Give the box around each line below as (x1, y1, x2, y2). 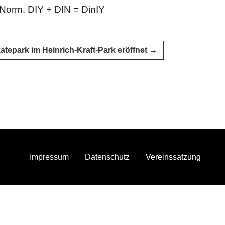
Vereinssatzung (146, 153, 201, 161)
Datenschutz (85, 153, 130, 161)
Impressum (30, 153, 69, 161)
